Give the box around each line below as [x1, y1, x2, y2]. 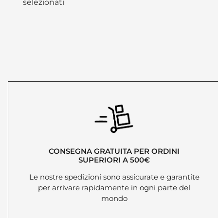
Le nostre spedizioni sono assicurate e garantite [29, 172, 200, 182]
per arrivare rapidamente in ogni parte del [38, 182, 191, 192]
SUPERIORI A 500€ [78, 155, 150, 164]
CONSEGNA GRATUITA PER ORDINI [49, 146, 180, 156]
